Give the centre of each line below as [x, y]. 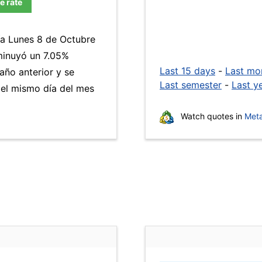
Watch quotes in [211, 116]
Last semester [191, 85]
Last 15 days [187, 71]
